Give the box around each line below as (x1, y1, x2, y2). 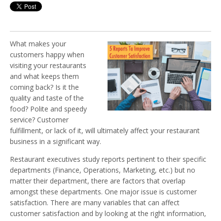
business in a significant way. (10, 136, 101, 146)
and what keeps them (10, 71, 79, 81)
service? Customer (10, 114, 69, 124)
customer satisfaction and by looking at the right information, (10, 208, 206, 218)
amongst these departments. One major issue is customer (10, 186, 197, 196)
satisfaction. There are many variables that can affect (10, 197, 180, 207)
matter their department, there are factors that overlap (10, 176, 185, 185)
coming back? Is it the (10, 82, 79, 92)
